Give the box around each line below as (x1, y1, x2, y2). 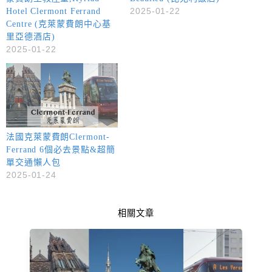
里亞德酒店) (6, 32, 55, 42)
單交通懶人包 (6, 157, 61, 167)
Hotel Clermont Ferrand (6, 7, 101, 16)
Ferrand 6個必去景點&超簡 (6, 144, 115, 154)
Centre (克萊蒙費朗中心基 (6, 19, 111, 29)
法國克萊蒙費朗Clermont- (6, 132, 110, 141)
